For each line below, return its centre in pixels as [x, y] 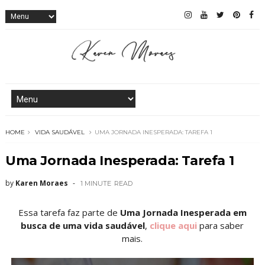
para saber [221, 226]
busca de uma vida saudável [83, 226]
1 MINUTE [96, 184]
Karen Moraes [41, 183]
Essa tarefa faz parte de [69, 213]
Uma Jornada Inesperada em [183, 213]
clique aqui [174, 226]
